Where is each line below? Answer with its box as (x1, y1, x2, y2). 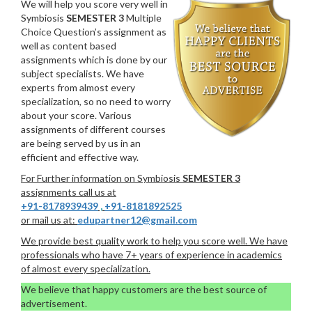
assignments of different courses (21, 123, 166, 135)
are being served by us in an (21, 136, 141, 149)
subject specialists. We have (21, 67, 144, 79)
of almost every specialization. (21, 262, 150, 274)
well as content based (21, 39, 116, 52)
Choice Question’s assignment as (21, 25, 166, 38)
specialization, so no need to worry (21, 95, 171, 107)
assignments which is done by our (21, 53, 167, 65)
